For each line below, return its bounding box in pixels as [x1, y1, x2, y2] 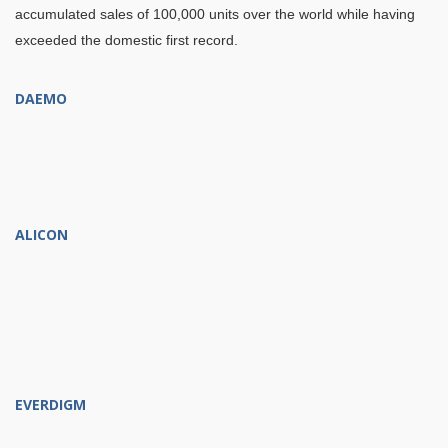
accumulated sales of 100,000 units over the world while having [15, 5, 415, 22]
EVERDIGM [15, 394, 86, 414]
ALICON [15, 224, 68, 244]
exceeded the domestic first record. [15, 31, 238, 48]
